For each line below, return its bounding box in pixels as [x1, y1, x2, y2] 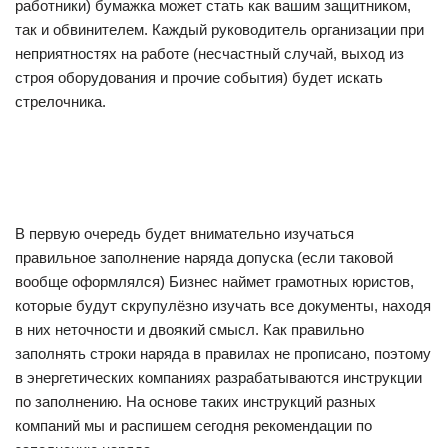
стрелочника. [15, 93, 106, 110]
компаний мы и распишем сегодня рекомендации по [15, 417, 372, 434]
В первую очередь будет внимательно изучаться [15, 225, 354, 242]
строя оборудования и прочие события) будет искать [15, 69, 383, 86]
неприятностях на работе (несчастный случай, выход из [15, 45, 404, 62]
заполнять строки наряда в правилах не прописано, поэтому [15, 345, 431, 362]
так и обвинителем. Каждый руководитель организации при [15, 21, 424, 38]
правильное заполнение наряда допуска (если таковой [15, 249, 393, 266]
